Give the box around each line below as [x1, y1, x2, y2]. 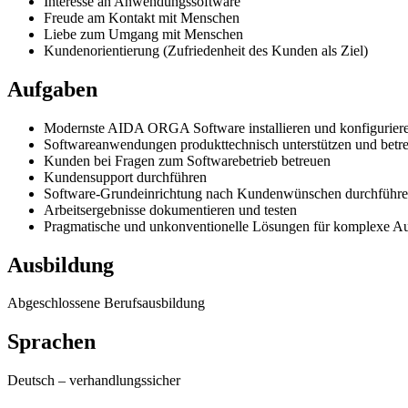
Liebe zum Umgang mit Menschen [44, 25, 243, 42]
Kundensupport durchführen [44, 168, 207, 185]
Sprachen [7, 330, 96, 354]
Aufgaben [7, 76, 97, 101]
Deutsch [7, 372, 55, 389]
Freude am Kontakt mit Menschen [44, 9, 240, 25]
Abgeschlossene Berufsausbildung [7, 295, 205, 311]
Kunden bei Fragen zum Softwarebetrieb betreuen [44, 152, 331, 168]
